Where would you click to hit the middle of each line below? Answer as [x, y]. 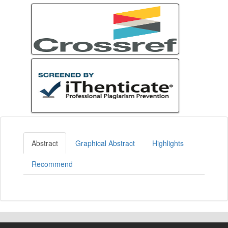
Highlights [168, 143]
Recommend [52, 164]
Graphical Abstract [105, 143]
